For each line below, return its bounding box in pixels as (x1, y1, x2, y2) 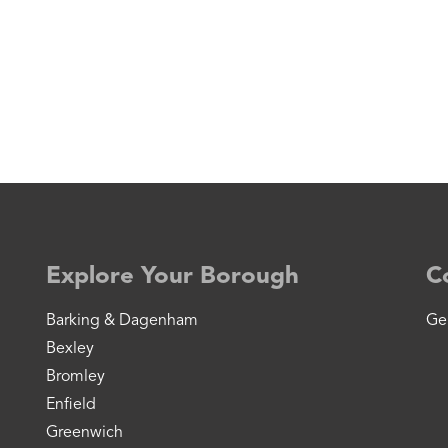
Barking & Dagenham (46, 313, 198, 329)
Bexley (46, 341, 94, 357)
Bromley (46, 369, 105, 385)
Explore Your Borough (46, 265, 299, 289)
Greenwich (46, 425, 123, 441)
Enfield (46, 397, 96, 413)
